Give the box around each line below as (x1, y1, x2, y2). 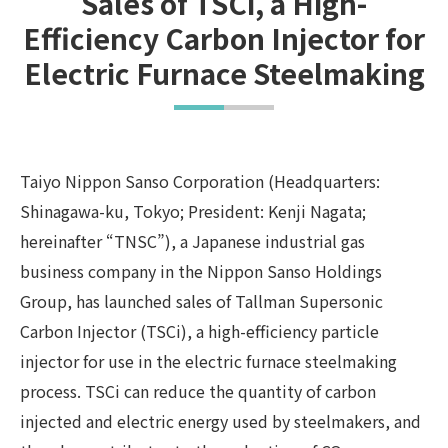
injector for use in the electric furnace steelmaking (20, 348, 397, 373)
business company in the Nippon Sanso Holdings (20, 258, 382, 283)
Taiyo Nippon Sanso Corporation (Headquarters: (20, 168, 380, 193)
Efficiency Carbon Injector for (23, 17, 425, 58)
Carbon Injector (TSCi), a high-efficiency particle (20, 318, 379, 343)
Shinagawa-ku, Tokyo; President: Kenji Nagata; (20, 198, 366, 223)
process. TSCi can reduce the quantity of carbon (20, 378, 376, 403)
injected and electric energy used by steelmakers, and (20, 408, 421, 433)
